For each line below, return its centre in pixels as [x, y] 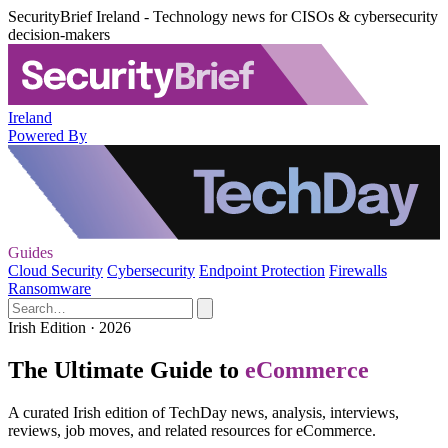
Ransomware [49, 288]
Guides [30, 252]
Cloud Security [55, 270]
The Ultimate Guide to [123, 369]
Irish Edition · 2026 [69, 327]
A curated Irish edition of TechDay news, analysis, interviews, [203, 412]
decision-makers [59, 34]
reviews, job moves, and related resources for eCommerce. [192, 430]
